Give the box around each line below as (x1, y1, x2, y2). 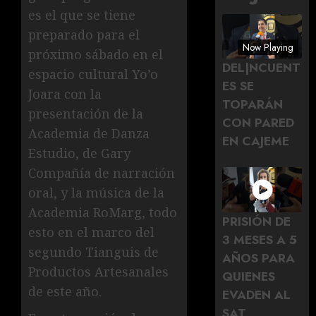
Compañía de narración (28, 164, 175, 182)
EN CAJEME (222, 132, 290, 151)
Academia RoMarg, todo (28, 204, 177, 221)
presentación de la (28, 105, 143, 123)
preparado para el (28, 26, 140, 44)
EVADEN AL (222, 285, 291, 304)
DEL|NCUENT (222, 59, 301, 78)
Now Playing (243, 39, 294, 54)
